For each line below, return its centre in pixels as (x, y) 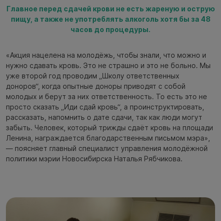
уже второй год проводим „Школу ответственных (93, 75)
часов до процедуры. (110, 29)
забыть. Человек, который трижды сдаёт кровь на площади (110, 127)
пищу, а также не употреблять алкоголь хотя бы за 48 (110, 19)
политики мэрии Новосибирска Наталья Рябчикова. (94, 158)
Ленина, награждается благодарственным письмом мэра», (108, 138)
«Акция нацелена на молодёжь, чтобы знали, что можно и (106, 55)
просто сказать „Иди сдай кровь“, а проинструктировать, (105, 107)
